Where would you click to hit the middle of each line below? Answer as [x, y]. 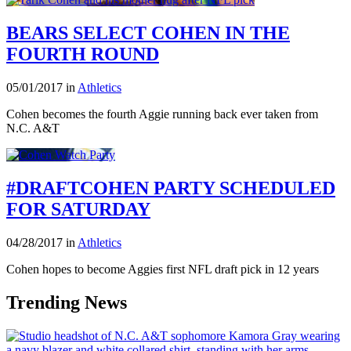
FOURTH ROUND [83, 54]
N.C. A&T [33, 128]
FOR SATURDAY [78, 210]
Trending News [67, 302]
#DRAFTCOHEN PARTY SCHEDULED [171, 188]
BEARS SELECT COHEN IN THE [148, 33]
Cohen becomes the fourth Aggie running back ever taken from [162, 114]
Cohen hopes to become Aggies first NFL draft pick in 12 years [163, 270]
